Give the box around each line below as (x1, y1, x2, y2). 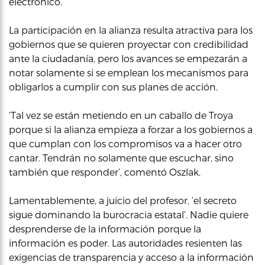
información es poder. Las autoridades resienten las (9, 237, 242, 248)
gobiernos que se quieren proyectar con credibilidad (9, 38, 248, 50)
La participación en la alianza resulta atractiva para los (9, 24, 253, 35)
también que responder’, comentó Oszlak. (9, 166, 201, 177)
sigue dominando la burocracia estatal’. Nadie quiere (9, 208, 248, 220)
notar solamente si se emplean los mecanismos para (9, 66, 248, 78)
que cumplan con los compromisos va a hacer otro (9, 137, 242, 149)
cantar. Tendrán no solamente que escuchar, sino (9, 151, 234, 163)
